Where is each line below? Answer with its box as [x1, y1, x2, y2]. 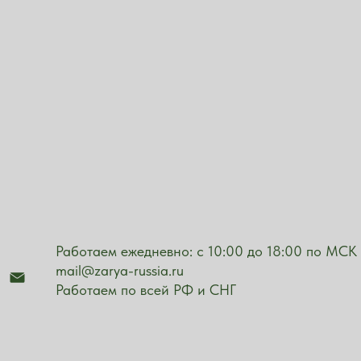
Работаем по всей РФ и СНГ [56, 281, 236, 298]
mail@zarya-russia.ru [56, 262, 184, 279]
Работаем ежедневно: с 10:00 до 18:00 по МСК [56, 243, 357, 259]
